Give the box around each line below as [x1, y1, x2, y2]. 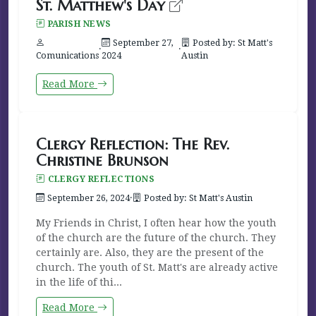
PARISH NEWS [47, 18, 111, 29]
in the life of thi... [36, 276, 122, 288]
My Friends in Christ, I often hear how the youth [36, 217, 276, 229]
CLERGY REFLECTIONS [47, 174, 155, 184]
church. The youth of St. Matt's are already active [36, 261, 278, 273]
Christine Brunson [36, 150, 169, 170]
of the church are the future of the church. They [36, 231, 276, 243]
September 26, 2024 [47, 193, 130, 203]
